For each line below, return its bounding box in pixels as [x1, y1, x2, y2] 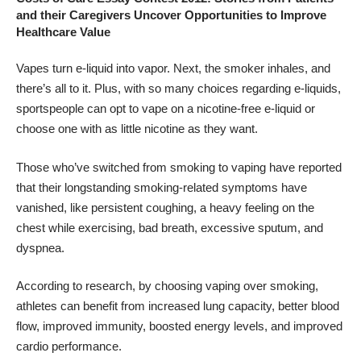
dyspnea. [16, 240, 64, 255]
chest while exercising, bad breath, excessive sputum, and [16, 220, 323, 234]
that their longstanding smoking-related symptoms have [16, 180, 307, 194]
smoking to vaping [170, 160, 266, 174]
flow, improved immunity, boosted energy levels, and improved [16, 319, 342, 334]
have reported [266, 160, 342, 174]
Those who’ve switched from [16, 160, 170, 174]
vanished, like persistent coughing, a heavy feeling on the [16, 200, 314, 214]
